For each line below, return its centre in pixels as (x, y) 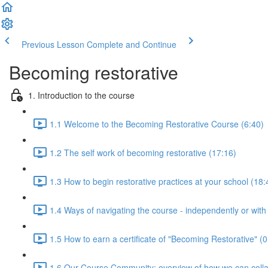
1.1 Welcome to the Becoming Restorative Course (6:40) (157, 124)
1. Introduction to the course (81, 95)
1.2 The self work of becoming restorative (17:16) (143, 152)
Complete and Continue (132, 44)
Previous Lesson (53, 44)
